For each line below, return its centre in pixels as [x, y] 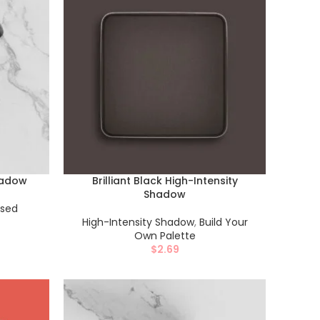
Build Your [223, 222]
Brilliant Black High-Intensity [165, 181]
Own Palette [165, 236]
